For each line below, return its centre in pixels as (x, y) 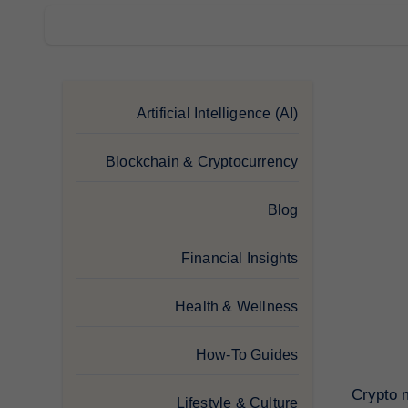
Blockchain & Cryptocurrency (202, 161)
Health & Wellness (237, 306)
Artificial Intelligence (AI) (217, 113)
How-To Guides (247, 354)
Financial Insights (240, 258)
